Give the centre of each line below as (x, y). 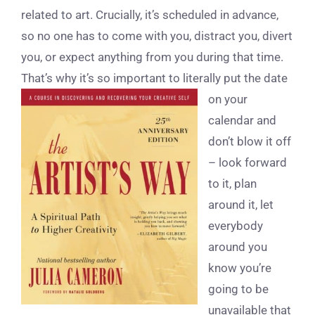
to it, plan (232, 184)
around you (238, 247)
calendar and (242, 121)
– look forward (247, 163)
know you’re (240, 268)
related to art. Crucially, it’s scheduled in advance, (150, 15)
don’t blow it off (250, 142)
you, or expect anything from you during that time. (152, 57)
